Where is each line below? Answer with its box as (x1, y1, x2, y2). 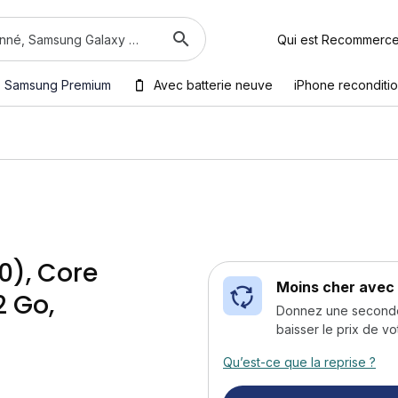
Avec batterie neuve (154, 77, 273, 92)
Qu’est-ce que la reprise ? (223, 354, 376, 370)
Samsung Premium (4, 77, 111, 92)
